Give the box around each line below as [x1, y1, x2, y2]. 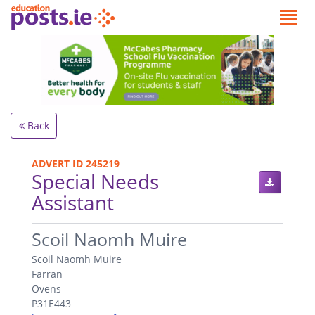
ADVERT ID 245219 [32, 156, 120, 170]
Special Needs [32, 167, 159, 195]
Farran [32, 266, 63, 281]
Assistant [32, 188, 114, 216]
